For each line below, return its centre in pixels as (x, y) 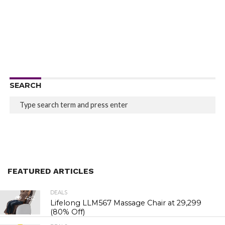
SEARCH (25, 85)
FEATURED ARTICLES (51, 171)
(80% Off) (68, 212)
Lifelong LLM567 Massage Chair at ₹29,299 (126, 203)
